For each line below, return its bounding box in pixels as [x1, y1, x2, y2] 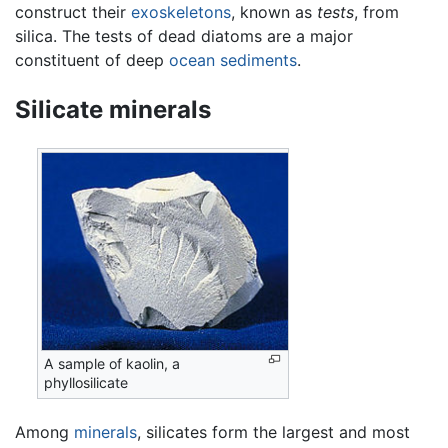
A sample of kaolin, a [44, 354, 181, 372]
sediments [220, 49, 297, 70]
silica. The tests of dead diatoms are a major [15, 25, 353, 46]
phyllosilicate [44, 373, 129, 391]
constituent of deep [15, 49, 169, 70]
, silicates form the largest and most [137, 421, 410, 442]
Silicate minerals [15, 94, 211, 124]
